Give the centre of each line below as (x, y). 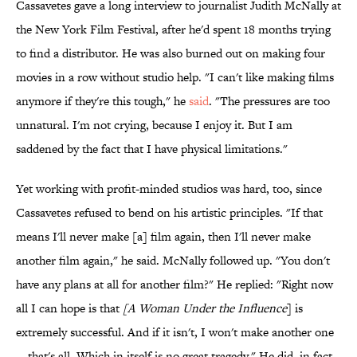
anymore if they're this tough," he (102, 101)
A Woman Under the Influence (207, 308)
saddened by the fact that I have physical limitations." (152, 149)
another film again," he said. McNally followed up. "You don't (173, 261)
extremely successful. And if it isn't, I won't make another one (175, 332)
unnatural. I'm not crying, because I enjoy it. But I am (154, 125)
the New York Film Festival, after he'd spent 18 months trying (173, 29)
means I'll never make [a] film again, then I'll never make (163, 237)
